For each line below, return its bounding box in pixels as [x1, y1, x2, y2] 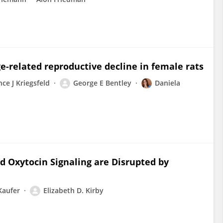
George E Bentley [73, 78, 131, 88]
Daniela [155, 78, 180, 88]
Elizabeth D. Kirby [43, 186, 104, 195]
